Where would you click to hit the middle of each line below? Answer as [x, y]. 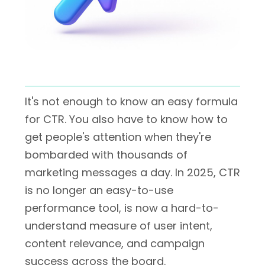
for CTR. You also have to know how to [126, 119]
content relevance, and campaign [115, 243]
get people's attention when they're [118, 137]
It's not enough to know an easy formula [131, 101]
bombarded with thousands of [106, 155]
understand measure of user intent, [119, 226]
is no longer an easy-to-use [99, 190]
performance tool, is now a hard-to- [122, 208]
